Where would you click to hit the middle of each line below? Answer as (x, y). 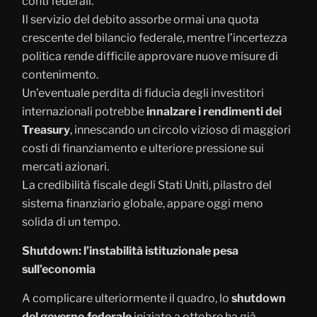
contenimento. (60, 74)
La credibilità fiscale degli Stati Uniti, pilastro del (147, 185)
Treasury (46, 129)
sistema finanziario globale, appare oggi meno (143, 203)
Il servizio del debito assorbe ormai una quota (140, 19)
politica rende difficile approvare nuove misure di (150, 56)
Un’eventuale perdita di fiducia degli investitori (143, 93)
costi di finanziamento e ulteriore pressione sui (143, 148)
